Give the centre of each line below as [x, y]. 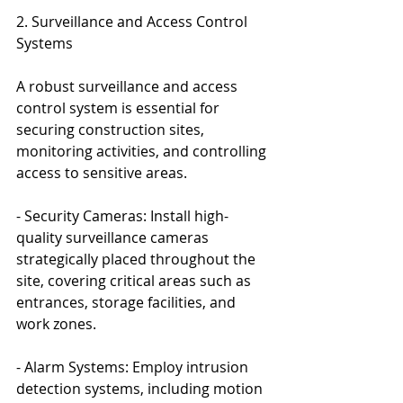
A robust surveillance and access [129, 86]
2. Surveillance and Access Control [134, 21]
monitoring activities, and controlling [143, 151]
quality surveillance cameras [114, 237]
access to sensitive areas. [102, 172]
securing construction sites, [112, 129]
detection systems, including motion [141, 388]
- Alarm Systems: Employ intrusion [134, 367]
